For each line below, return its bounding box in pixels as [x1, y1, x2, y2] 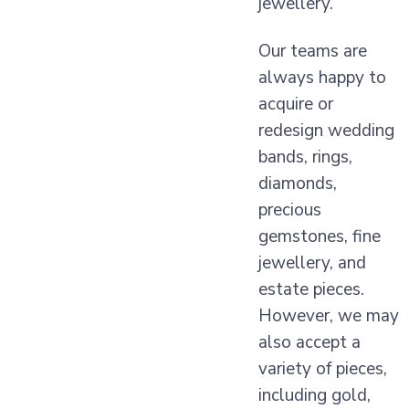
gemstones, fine [258, 224, 381, 248]
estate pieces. [258, 277, 364, 301]
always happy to [258, 65, 386, 89]
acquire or [258, 91, 333, 116]
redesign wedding [258, 118, 394, 142]
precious [258, 197, 321, 222]
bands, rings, [258, 144, 352, 169]
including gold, [258, 383, 371, 407]
